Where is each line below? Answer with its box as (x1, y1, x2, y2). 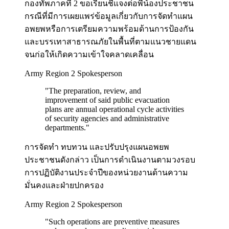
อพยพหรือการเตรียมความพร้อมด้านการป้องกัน (25, 25, 194, 34)
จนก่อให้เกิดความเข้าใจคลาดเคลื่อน (25, 50, 154, 59)
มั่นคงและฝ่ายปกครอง (25, 181, 104, 190)
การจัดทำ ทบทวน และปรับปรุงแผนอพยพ (25, 143, 169, 152)
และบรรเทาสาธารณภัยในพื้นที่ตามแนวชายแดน (25, 37, 196, 47)
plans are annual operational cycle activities (45, 105, 184, 114)
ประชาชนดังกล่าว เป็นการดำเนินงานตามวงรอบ (25, 155, 195, 165)
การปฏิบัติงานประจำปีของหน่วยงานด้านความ (25, 168, 188, 177)
